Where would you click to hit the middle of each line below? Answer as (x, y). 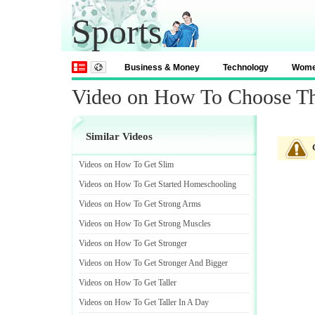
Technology (246, 67)
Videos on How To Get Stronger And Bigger (153, 263)
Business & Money (162, 67)
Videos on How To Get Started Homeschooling (157, 184)
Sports (117, 32)
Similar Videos (119, 136)
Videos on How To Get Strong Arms (140, 204)
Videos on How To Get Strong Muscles (145, 224)
